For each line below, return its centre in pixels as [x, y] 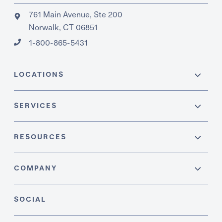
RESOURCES [40, 138]
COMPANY [36, 169]
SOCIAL [30, 200]
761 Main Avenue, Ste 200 [76, 15]
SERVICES [36, 106]
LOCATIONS [39, 75]
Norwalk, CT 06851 [63, 28]
